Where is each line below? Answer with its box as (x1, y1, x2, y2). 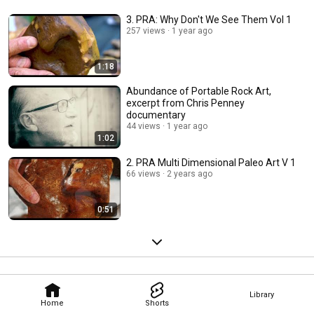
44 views (126, 121, 161, 132)
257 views (126, 26, 165, 36)
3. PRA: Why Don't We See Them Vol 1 (126, 14, 292, 26)
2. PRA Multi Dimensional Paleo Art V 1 (158, 157, 296, 169)
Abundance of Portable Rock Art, (126, 86, 271, 97)
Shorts (144, 298, 169, 308)
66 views (126, 169, 161, 179)
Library (249, 289, 274, 299)
